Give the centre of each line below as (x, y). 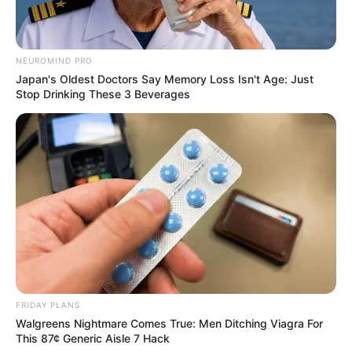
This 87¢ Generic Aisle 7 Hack (93, 338)
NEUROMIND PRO (54, 60)
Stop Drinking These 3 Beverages (103, 93)
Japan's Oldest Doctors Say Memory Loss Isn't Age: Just (165, 79)
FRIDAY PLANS (48, 304)
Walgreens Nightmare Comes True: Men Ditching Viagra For (169, 323)
